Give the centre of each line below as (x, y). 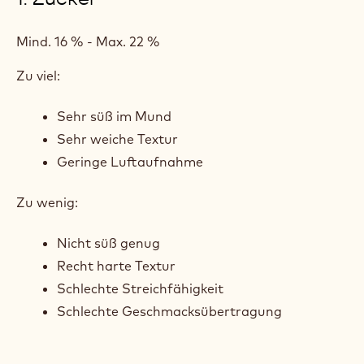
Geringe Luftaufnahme (130, 162)
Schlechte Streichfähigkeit (140, 288)
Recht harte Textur (116, 266)
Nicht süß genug (108, 243)
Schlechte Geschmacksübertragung (169, 311)
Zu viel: (38, 76)
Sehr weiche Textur (117, 139)
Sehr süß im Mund (114, 116)
